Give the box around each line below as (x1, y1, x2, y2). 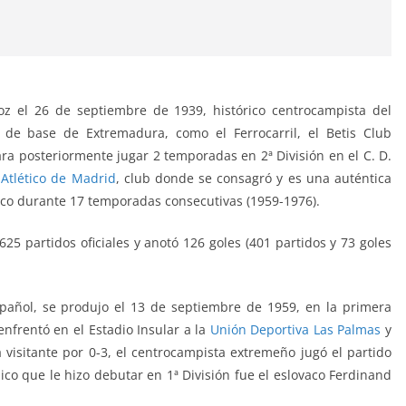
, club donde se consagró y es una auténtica (115, 169, 392, 188)
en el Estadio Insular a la (53, 321, 210, 339)
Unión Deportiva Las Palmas (209, 321, 382, 339)
